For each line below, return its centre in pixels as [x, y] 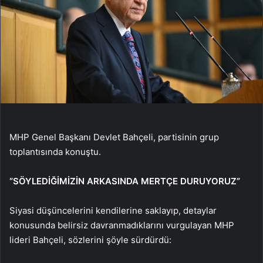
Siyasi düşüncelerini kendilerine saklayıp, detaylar [113, 210]
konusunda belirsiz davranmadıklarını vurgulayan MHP [122, 225]
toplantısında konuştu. [55, 151]
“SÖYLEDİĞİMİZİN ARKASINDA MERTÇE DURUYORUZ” [125, 181]
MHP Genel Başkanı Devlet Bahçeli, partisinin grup [114, 137]
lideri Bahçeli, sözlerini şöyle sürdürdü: [90, 240]
